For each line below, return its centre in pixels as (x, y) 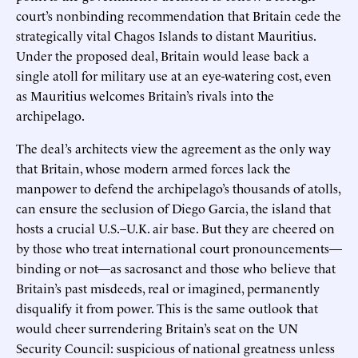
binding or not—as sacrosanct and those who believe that (176, 267)
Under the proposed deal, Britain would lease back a (163, 55)
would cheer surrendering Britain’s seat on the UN (157, 327)
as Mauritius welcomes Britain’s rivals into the (145, 95)
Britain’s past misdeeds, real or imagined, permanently (168, 287)
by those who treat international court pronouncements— (179, 247)
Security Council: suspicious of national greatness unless (175, 347)
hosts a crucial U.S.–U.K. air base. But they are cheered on (175, 227)
